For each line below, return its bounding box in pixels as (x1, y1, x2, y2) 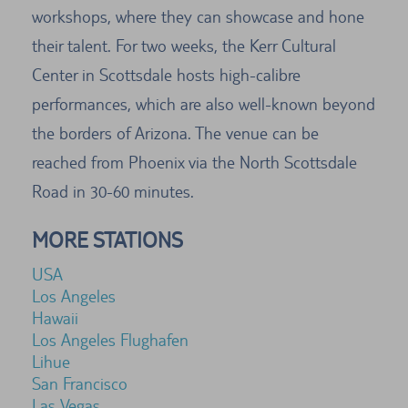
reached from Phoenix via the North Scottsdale (32, 152, 357, 173)
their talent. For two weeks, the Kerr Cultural (32, 36, 336, 56)
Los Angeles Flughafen (32, 330, 189, 351)
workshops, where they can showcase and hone (32, 6, 364, 27)
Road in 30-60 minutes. (32, 181, 194, 202)
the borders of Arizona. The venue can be (32, 123, 319, 144)
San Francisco (32, 373, 127, 394)
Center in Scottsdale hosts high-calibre (32, 65, 301, 86)
